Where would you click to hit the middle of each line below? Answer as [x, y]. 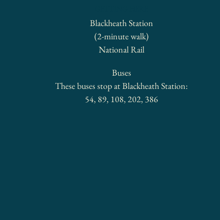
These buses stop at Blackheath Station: [122, 85]
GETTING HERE [121, 9]
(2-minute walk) [121, 36]
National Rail [121, 49]
